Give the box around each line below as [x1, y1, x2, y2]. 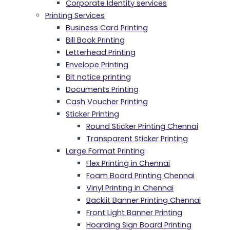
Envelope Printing [66, 59, 128, 70]
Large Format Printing [66, 145, 145, 156]
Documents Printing [66, 84, 139, 94]
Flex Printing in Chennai [86, 158, 170, 168]
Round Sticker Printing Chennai [86, 121, 198, 131]
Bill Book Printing [66, 34, 125, 45]
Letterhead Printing [66, 47, 136, 57]
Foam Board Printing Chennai [86, 170, 195, 181]
